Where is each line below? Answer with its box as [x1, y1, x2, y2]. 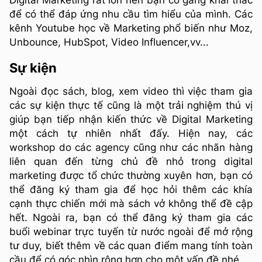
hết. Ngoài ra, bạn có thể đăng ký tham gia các [9, 211, 253, 223]
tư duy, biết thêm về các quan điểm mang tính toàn [9, 239, 253, 251]
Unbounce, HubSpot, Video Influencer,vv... [9, 36, 209, 48]
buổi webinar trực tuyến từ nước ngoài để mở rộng [9, 225, 253, 237]
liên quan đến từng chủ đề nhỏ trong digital [9, 155, 253, 167]
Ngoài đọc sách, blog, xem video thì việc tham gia [9, 85, 253, 97]
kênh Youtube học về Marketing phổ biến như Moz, [9, 22, 253, 34]
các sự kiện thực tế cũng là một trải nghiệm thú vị [9, 99, 253, 111]
